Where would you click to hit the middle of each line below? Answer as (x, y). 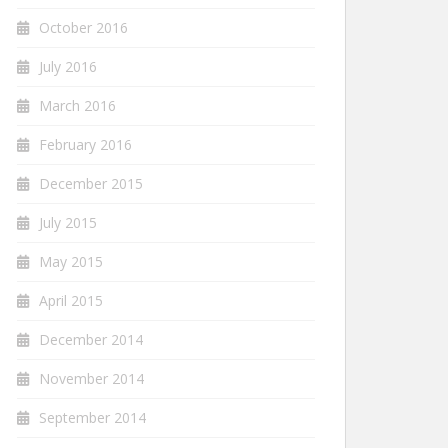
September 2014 (92, 417)
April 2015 (71, 300)
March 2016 (77, 105)
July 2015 (68, 222)
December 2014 (91, 339)
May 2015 (71, 261)
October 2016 (83, 27)
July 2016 (68, 66)
